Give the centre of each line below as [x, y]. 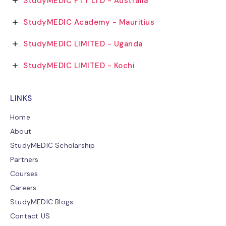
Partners [24, 160]
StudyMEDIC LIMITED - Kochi [79, 66]
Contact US [30, 216]
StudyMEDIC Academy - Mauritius [89, 22]
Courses [24, 174]
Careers [23, 188]
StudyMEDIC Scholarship [53, 146]
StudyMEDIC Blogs [42, 202]
